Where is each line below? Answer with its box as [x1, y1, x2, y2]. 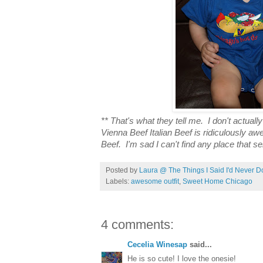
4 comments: [101, 217, 174, 232]
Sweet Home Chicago [183, 177, 252, 186]
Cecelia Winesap [127, 240, 187, 249]
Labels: [106, 177, 131, 186]
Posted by [106, 166, 139, 175]
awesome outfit [131, 177, 179, 186]
